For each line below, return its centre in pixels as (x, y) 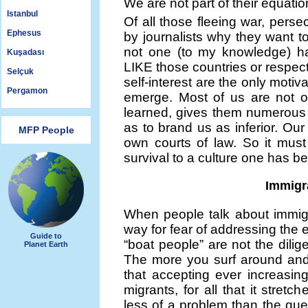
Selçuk (20, 71)
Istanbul (22, 14)
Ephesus (24, 33)
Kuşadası (25, 52)
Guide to (46, 236)
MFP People (46, 130)
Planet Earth (46, 244)
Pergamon (27, 91)
